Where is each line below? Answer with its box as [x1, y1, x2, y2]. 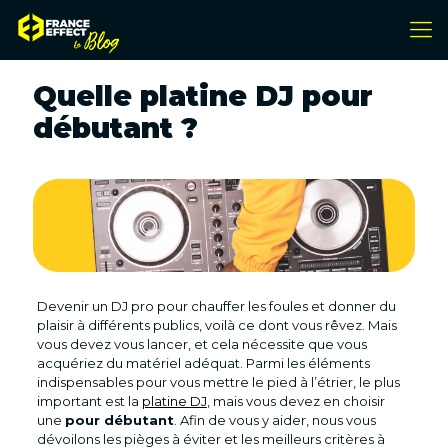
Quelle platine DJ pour [33, 79, 373, 113]
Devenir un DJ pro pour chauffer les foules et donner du [36, 298, 396, 315]
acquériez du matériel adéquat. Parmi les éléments [36, 355, 370, 372]
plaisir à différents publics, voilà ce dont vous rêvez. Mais [36, 317, 397, 334]
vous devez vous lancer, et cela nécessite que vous [36, 336, 367, 353]
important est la [36, 393, 142, 410]
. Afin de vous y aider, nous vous [173, 412, 376, 429]
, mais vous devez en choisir [206, 393, 385, 410]
